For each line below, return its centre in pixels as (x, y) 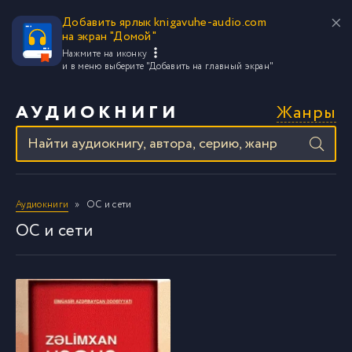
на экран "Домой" (110, 37)
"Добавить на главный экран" (210, 66)
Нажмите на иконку (106, 54)
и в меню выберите (104, 66)
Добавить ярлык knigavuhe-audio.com (164, 23)
